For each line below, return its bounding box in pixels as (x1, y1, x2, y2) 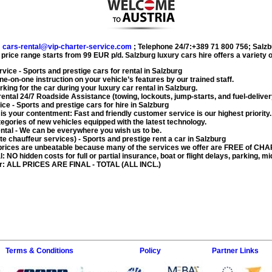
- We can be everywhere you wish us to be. (13, 126, 161, 135)
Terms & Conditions (5, 246, 73, 255)
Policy (139, 246, 161, 255)
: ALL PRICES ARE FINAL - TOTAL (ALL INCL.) (2, 160, 161, 169)
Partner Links (212, 246, 259, 255)
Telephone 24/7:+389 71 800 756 (138, 42, 248, 51)
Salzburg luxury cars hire (125, 50, 212, 59)
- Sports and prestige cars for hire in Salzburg (10, 100, 169, 109)
